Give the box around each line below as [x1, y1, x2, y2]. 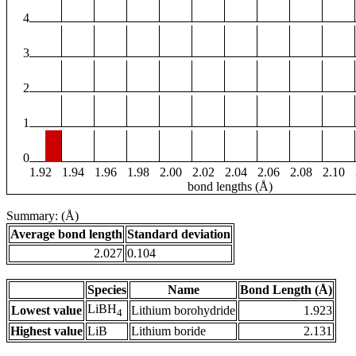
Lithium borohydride [131, 304, 235, 318]
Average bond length [10, 227, 122, 242]
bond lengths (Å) [188, 180, 273, 194]
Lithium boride [131, 324, 206, 339]
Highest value [10, 324, 83, 339]
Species [87, 283, 126, 297]
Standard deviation [127, 227, 230, 242]
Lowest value [11, 304, 82, 318]
